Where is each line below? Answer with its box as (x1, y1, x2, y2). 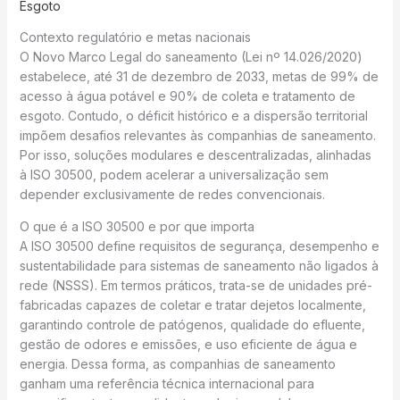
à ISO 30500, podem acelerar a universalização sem (19, 167, 329, 183)
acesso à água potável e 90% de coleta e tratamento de (19, 88, 355, 104)
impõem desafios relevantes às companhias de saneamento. (19, 128, 376, 144)
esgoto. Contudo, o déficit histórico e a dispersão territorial (19, 108, 368, 124)
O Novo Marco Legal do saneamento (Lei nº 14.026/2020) (19, 49, 362, 65)
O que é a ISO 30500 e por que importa (19, 219, 254, 235)
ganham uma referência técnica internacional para (19, 376, 314, 392)
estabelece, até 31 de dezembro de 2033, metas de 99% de (19, 69, 379, 85)
